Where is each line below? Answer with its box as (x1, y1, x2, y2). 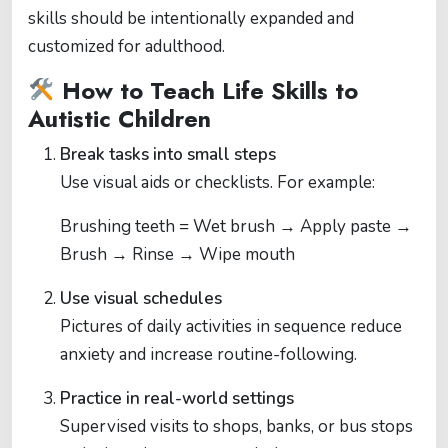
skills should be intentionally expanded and (28, 7, 354, 31)
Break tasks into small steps (60, 143, 276, 167)
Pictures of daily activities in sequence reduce (60, 315, 402, 339)
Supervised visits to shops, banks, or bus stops (60, 415, 413, 439)
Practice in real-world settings (60, 387, 294, 411)
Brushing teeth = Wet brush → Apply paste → (60, 215, 412, 239)
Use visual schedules (60, 287, 222, 311)
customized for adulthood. (28, 35, 225, 59)
